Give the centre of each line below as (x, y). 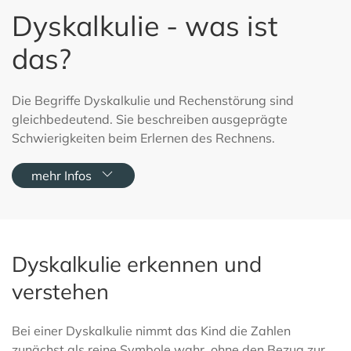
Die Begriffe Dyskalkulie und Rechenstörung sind (153, 100)
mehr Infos (62, 175)
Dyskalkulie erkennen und (137, 264)
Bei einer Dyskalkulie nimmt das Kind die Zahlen (151, 331)
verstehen (60, 291)
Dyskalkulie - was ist (145, 25)
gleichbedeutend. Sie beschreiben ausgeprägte (150, 119)
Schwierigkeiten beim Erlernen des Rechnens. (143, 138)
